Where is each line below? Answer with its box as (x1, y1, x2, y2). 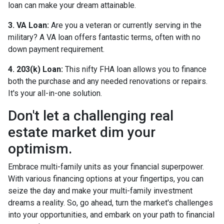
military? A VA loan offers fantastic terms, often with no (8, 32, 200, 42)
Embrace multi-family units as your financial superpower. (8, 162, 204, 172)
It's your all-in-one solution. (8, 88, 102, 98)
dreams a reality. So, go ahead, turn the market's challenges (8, 198, 213, 208)
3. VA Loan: (8, 20, 49, 30)
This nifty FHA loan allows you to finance (63, 64, 206, 74)
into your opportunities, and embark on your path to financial (8, 210, 214, 220)
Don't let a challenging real (8, 107, 173, 124)
